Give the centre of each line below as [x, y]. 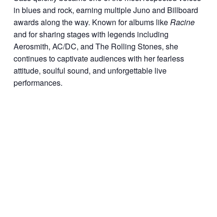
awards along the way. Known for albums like [92, 22]
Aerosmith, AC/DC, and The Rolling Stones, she [96, 46]
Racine [182, 22]
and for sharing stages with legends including [91, 34]
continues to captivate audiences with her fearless [99, 59]
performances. [38, 83]
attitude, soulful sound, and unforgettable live [90, 71]
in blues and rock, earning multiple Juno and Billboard [106, 10]
